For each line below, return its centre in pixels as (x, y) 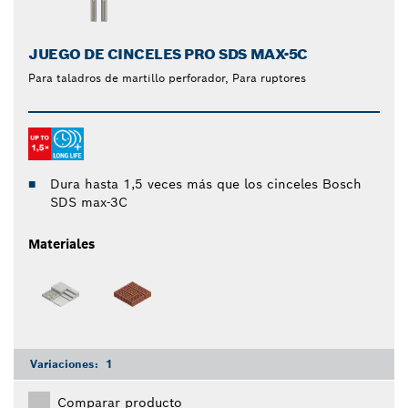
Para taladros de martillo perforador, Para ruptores (167, 78)
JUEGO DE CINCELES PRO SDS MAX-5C (168, 54)
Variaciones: (66, 363)
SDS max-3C (89, 202)
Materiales (61, 244)
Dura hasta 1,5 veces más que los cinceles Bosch (206, 184)
